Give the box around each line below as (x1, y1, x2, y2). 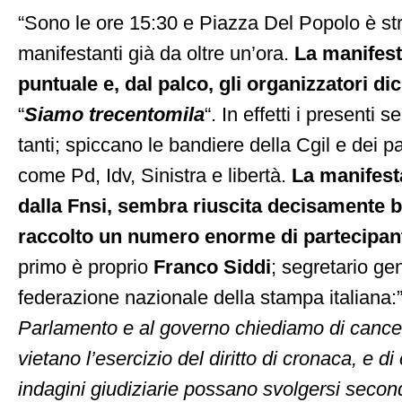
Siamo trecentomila (24, 104, 205, 126)
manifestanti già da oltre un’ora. (18, 43, 294, 65)
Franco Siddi (153, 257, 271, 278)
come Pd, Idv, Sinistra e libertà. (18, 165, 292, 187)
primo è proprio (18, 257, 153, 278)
